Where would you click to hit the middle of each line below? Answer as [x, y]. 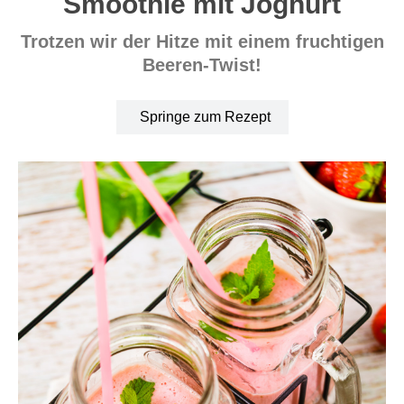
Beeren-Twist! [202, 64]
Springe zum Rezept [205, 116]
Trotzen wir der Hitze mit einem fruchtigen [202, 41]
